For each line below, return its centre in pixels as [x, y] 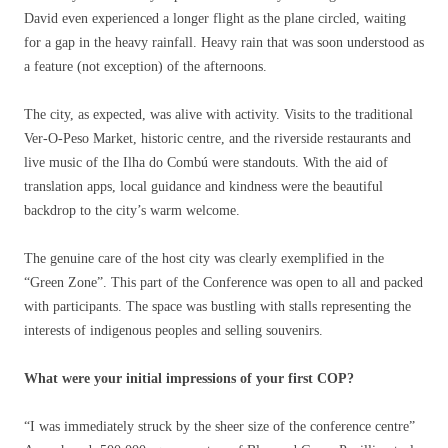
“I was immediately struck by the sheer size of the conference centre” [219, 427]
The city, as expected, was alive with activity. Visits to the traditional [218, 115]
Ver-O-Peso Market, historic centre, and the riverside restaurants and [217, 139]
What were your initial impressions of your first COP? [189, 379]
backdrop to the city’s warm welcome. [132, 211]
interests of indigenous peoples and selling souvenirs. [173, 331]
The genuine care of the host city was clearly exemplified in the [204, 259]
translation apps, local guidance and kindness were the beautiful [203, 187]
